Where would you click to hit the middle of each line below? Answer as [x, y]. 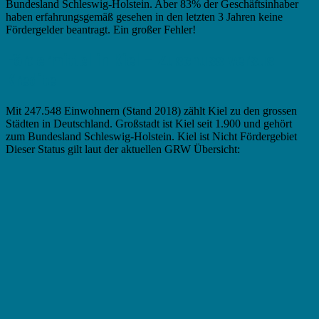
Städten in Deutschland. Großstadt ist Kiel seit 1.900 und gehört [149, 123]
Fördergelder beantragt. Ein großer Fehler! [101, 29]
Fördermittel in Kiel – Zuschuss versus [140, 60]
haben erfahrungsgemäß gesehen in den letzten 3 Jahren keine [144, 16]
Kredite [31, 80]
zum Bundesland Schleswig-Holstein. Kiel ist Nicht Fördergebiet [151, 136]
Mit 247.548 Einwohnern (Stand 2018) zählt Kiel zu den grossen [151, 110]
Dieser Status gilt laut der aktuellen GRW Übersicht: [123, 149]
